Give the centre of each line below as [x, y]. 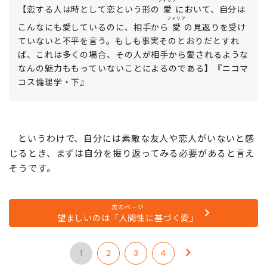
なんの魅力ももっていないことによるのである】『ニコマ [133, 106]
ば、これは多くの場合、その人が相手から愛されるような [133, 92]
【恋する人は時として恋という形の [89, 47]
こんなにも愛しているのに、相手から [94, 65]
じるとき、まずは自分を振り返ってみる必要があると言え [132, 191]
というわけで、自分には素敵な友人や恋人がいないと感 [136, 176]
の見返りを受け [215, 65]
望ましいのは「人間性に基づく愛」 [128, 255]
